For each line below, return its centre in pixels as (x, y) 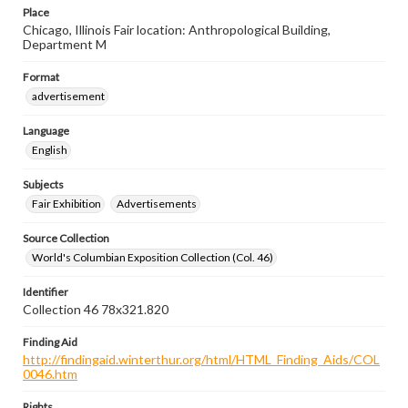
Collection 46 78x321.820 (96, 309)
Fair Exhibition (66, 204)
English (50, 150)
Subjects (43, 184)
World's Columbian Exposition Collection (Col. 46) (153, 257)
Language (46, 131)
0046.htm (50, 374)
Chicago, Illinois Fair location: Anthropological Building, (177, 30)
